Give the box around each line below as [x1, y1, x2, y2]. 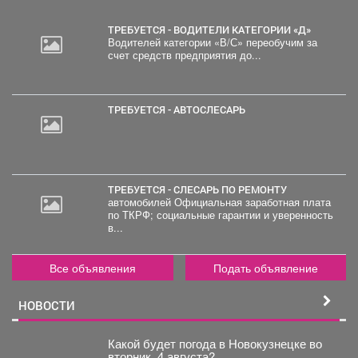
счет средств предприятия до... [107, 48, 261, 63]
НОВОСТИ [18, 297, 75, 314]
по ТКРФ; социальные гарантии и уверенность [107, 208, 333, 223]
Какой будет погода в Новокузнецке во [107, 335, 322, 352]
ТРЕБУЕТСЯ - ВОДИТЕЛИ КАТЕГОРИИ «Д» [113, 23, 311, 37]
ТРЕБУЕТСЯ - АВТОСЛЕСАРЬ [113, 103, 245, 117]
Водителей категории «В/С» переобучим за [107, 35, 317, 50]
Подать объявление [213, 260, 318, 276]
